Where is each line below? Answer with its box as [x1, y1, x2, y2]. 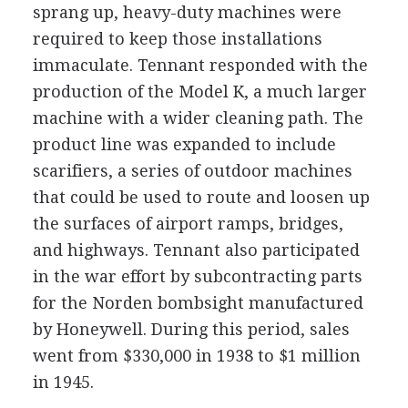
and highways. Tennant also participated [32, 240, 360, 260]
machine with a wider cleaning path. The [32, 107, 363, 127]
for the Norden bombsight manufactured [32, 292, 363, 312]
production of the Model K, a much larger [32, 81, 367, 101]
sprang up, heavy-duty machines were [32, 2, 342, 22]
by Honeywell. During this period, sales [32, 319, 350, 339]
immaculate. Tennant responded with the [32, 55, 368, 75]
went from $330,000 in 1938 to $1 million [32, 345, 361, 365]
